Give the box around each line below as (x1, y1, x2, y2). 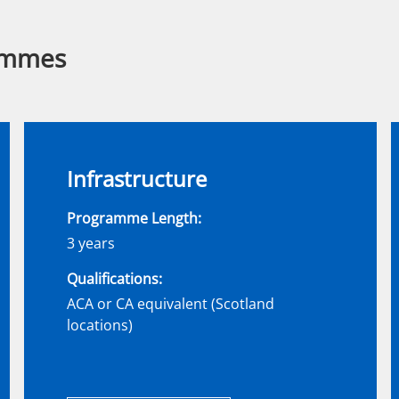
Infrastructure (67, 164, 207, 193)
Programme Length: (67, 208, 201, 228)
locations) (67, 315, 133, 335)
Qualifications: (67, 269, 162, 289)
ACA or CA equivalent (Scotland (67, 294, 274, 313)
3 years (67, 233, 115, 253)
